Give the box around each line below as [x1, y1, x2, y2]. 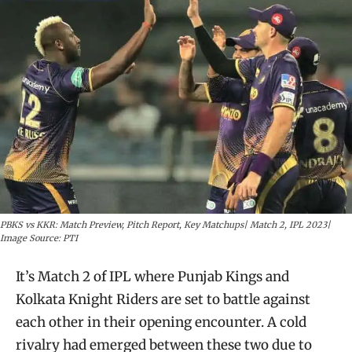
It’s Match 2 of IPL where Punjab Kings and [16, 267, 289, 285]
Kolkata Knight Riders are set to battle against [16, 290, 310, 308]
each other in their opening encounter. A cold [16, 313, 306, 331]
